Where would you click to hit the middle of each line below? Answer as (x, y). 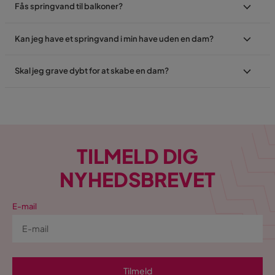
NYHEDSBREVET (137, 179)
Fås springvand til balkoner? (69, 6)
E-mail (25, 206)
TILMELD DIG (137, 156)
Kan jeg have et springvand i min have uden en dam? (114, 38)
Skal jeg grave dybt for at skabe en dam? (92, 71)
